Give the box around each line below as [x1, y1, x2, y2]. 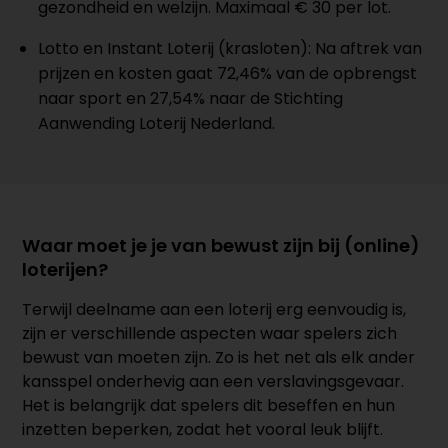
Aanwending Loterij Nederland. [38, 111, 276, 135]
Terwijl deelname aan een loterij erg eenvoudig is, [22, 297, 407, 321]
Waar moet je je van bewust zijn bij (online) [22, 232, 421, 258]
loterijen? [22, 256, 109, 282]
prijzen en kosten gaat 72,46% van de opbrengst [38, 61, 418, 85]
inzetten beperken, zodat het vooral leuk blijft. [22, 417, 384, 441]
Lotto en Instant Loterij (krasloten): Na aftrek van [38, 36, 423, 60]
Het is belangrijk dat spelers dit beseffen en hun [22, 393, 396, 417]
